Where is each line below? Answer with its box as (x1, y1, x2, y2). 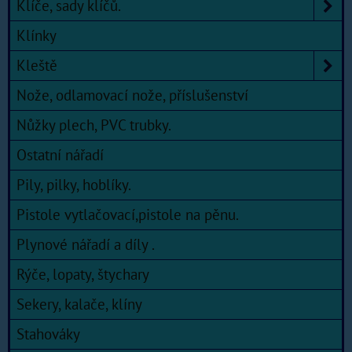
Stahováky (16, 324, 80, 344)
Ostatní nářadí (16, 145, 104, 165)
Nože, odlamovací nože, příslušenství (16, 86, 248, 105)
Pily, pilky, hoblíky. (16, 175, 131, 195)
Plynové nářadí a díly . (16, 235, 155, 255)
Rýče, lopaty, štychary (16, 265, 149, 284)
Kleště (16, 56, 57, 75)
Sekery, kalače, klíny (16, 295, 142, 314)
